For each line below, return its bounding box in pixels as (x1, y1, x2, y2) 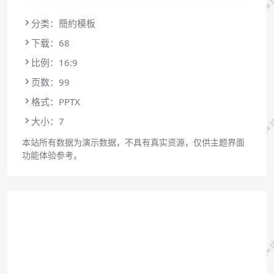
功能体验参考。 (22, 149, 82, 161)
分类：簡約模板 (31, 17, 95, 29)
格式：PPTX (31, 95, 80, 108)
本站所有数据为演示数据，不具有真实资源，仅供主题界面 (22, 136, 245, 148)
